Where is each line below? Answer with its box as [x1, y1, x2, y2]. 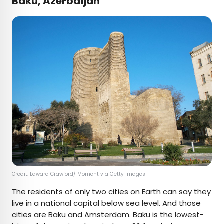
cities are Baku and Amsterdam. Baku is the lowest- [12, 209, 204, 220]
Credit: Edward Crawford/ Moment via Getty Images [12, 170, 147, 178]
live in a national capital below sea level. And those [12, 197, 201, 208]
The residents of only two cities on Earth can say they [12, 186, 211, 197]
